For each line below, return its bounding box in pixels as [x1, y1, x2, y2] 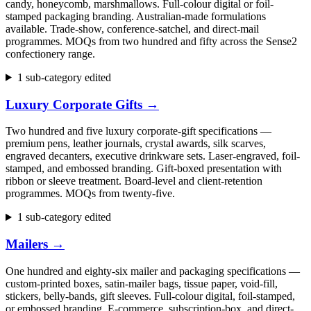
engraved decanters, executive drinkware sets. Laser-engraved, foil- [6, 150, 300, 162]
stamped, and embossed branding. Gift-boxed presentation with [6, 162, 282, 175]
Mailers [6, 236, 48, 251]
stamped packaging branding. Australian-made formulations [6, 10, 266, 22]
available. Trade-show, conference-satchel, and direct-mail [6, 22, 259, 35]
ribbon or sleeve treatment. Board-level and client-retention [6, 175, 262, 187]
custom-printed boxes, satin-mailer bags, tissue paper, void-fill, [6, 277, 278, 289]
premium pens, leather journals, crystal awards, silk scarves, [6, 137, 266, 150]
